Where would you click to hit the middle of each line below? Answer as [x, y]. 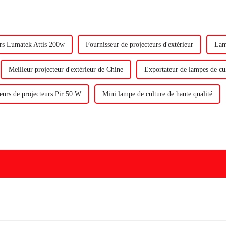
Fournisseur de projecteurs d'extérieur [139, 44]
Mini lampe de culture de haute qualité [157, 94]
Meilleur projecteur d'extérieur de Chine [66, 69]
